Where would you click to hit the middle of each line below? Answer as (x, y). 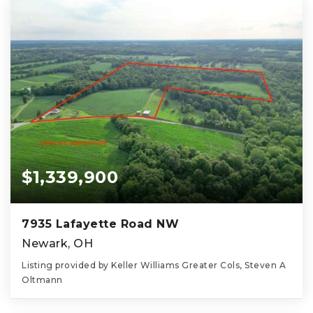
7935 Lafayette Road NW (100, 224)
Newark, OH (57, 243)
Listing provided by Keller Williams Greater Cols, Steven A (154, 265)
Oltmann (42, 279)
